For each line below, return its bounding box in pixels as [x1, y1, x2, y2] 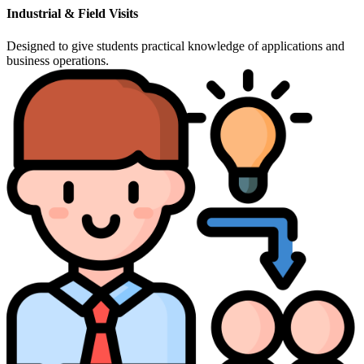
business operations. [6, 53, 109, 67]
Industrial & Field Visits [6, 6, 138, 21]
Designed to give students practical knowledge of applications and [6, 38, 344, 53]
